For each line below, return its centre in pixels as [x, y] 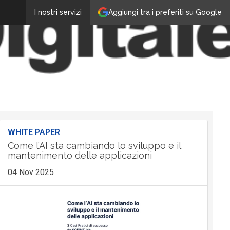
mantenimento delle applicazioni [80, 155]
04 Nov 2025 [31, 172]
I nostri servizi [58, 12]
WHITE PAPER [34, 132]
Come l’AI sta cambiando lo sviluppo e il [94, 146]
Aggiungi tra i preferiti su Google [165, 12]
